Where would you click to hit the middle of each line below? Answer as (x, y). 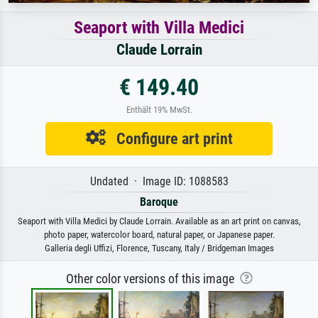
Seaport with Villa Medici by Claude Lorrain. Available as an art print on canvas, (159, 221)
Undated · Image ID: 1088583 (159, 182)
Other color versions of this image (153, 279)
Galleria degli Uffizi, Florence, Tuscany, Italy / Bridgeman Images (159, 248)
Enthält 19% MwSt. (159, 110)
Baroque (159, 202)
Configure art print (169, 139)
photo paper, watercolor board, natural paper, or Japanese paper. (159, 235)
